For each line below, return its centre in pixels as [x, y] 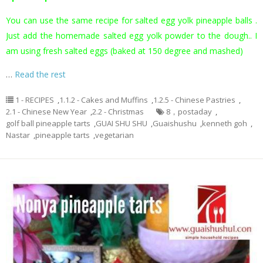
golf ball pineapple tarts [48, 124]
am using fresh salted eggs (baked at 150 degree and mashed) [124, 51]
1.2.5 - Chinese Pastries [194, 100]
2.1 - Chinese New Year [46, 112]
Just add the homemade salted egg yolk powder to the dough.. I [131, 36]
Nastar [18, 135]
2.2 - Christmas [118, 112]
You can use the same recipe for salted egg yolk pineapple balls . [131, 21]
